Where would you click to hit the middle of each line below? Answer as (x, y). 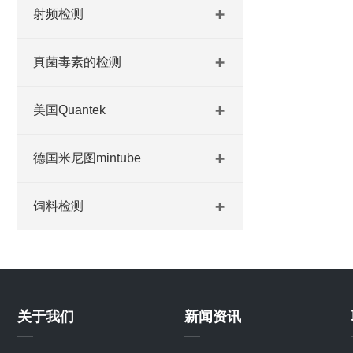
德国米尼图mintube (87, 158)
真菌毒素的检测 (77, 62)
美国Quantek (69, 110)
